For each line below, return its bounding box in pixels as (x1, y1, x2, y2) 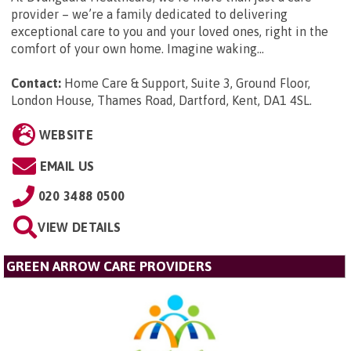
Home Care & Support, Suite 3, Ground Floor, (64, 75, 310, 90)
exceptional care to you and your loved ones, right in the (11, 24, 328, 38)
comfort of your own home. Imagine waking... (11, 41, 264, 56)
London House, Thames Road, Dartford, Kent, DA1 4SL (11, 92, 309, 107)
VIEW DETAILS (38, 219, 121, 234)
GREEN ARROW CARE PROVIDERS (6, 258, 212, 274)
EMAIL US (39, 158, 95, 173)
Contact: (11, 75, 61, 90)
